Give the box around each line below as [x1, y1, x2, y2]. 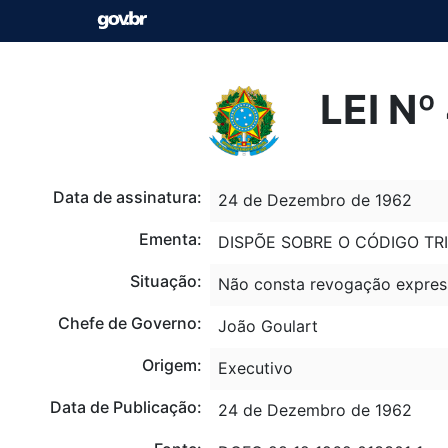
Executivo [217, 357, 293, 378]
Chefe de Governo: [57, 312, 202, 333]
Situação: [129, 270, 202, 291]
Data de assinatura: [52, 186, 202, 207]
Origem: [141, 354, 202, 375]
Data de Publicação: [49, 396, 202, 417]
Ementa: [138, 228, 202, 249]
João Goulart [217, 315, 318, 336]
